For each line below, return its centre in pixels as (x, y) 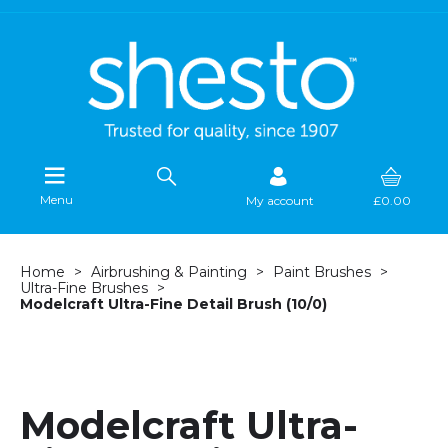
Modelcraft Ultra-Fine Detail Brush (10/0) (173, 304)
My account (280, 201)
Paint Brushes (322, 272)
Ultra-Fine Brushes (84, 288)
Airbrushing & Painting (169, 272)
